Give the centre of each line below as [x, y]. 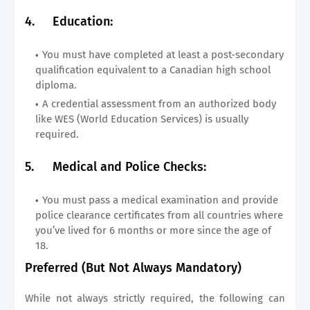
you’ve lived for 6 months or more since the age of [153, 230]
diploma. [56, 85]
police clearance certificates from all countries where [159, 215]
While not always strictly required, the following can [155, 298]
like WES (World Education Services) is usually [142, 119]
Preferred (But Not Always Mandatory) [133, 267]
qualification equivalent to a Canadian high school [153, 70]
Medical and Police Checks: [129, 166]
